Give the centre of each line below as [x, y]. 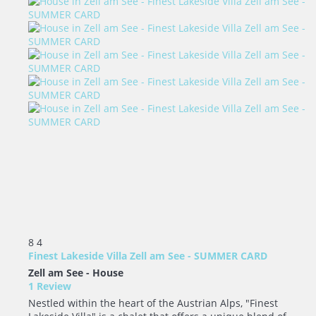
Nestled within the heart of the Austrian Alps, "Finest [153, 303]
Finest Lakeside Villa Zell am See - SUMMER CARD [148, 256]
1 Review [50, 286]
